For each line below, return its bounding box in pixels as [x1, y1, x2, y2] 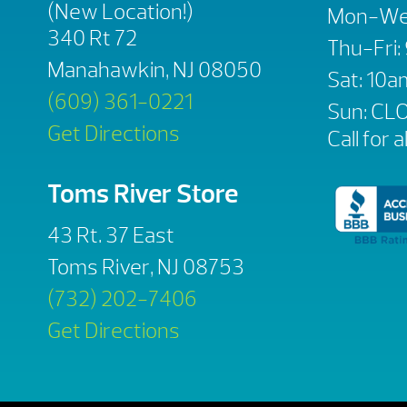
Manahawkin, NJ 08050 [47, 56, 262, 84]
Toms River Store [47, 176, 238, 211]
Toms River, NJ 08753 [47, 253, 244, 281]
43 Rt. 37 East [47, 221, 174, 249]
